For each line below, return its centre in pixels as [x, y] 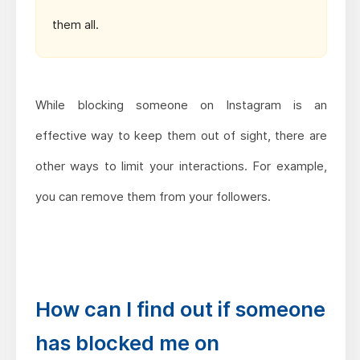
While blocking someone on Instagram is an [181, 105]
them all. [75, 25]
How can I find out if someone [180, 309]
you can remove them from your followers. [153, 197]
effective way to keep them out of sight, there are [181, 136]
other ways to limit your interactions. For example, [181, 166]
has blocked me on [127, 343]
